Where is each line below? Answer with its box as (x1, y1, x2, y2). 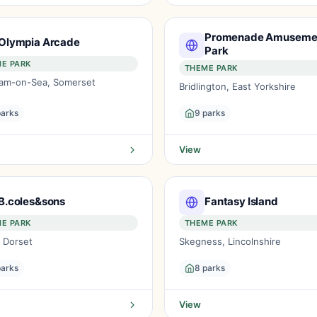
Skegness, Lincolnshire (179, 236, 281, 247)
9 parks (195, 108, 225, 118)
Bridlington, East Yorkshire (179, 81, 296, 92)
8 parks (195, 263, 225, 273)
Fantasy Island (204, 194, 278, 208)
